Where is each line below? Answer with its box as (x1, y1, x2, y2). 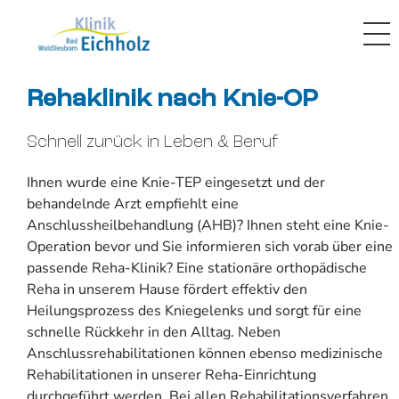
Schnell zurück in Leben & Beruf (27, 134, 279, 152)
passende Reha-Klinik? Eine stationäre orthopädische (27, 257, 367, 278)
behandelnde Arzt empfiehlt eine (27, 193, 239, 214)
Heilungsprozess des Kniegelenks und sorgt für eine (27, 300, 362, 321)
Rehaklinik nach (27, 87, 216, 112)
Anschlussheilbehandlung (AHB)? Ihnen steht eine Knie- (27, 215, 389, 235)
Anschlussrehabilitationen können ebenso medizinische (27, 343, 383, 363)
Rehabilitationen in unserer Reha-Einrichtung (27, 364, 316, 385)
